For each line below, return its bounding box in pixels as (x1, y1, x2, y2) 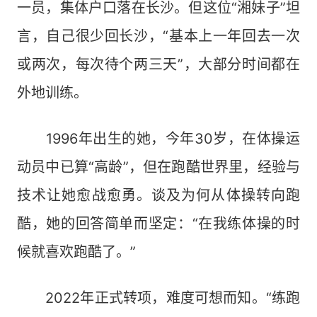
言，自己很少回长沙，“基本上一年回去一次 (17, 28, 300, 45)
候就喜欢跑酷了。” (17, 243, 136, 260)
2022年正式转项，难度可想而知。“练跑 (17, 289, 300, 306)
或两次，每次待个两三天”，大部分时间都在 (17, 56, 300, 73)
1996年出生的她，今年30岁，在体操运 (17, 130, 300, 147)
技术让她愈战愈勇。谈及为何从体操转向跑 (17, 187, 300, 204)
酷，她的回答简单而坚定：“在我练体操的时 (17, 215, 300, 232)
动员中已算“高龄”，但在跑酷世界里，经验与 (17, 158, 300, 175)
